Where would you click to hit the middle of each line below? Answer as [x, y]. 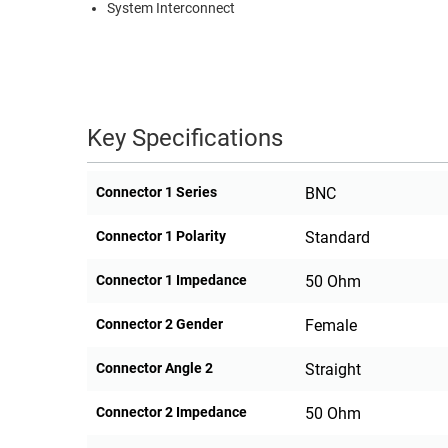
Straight [332, 370]
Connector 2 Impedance [171, 412]
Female [330, 326]
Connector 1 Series [156, 192]
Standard [337, 238]
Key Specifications [185, 138]
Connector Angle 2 [154, 368]
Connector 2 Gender [159, 324]
